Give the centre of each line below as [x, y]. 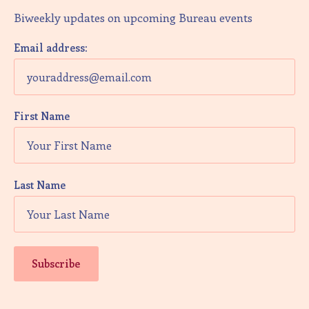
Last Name [40, 185]
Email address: [50, 47]
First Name [42, 116]
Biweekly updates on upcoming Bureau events [133, 17]
